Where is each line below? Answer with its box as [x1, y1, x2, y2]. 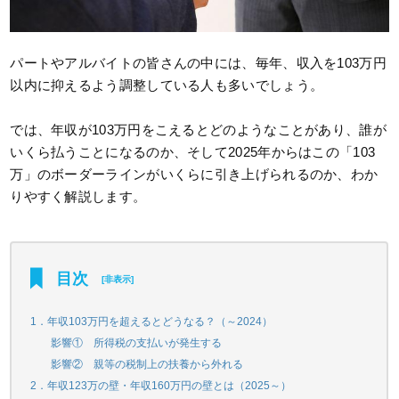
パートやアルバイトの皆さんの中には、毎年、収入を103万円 [10, 55, 387, 71]
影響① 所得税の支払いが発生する [50, 337, 222, 350]
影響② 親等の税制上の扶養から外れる [50, 358, 243, 371]
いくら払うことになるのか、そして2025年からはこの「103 [10, 144, 376, 160]
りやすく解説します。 [10, 189, 147, 205]
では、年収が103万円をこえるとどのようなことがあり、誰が [10, 122, 387, 138]
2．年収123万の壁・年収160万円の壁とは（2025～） [30, 379, 292, 393]
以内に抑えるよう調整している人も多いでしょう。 [10, 77, 324, 94]
